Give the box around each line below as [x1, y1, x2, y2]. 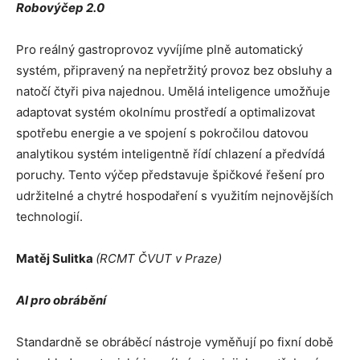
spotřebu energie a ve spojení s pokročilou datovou [16, 125, 309, 141]
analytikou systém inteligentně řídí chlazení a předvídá [16, 145, 325, 162]
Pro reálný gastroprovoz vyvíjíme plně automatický [16, 41, 303, 57]
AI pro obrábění [16, 292, 106, 308]
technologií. [16, 208, 83, 224]
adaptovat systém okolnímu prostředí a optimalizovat [16, 104, 315, 120]
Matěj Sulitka [16, 250, 96, 266]
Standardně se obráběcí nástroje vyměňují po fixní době [16, 333, 333, 350]
